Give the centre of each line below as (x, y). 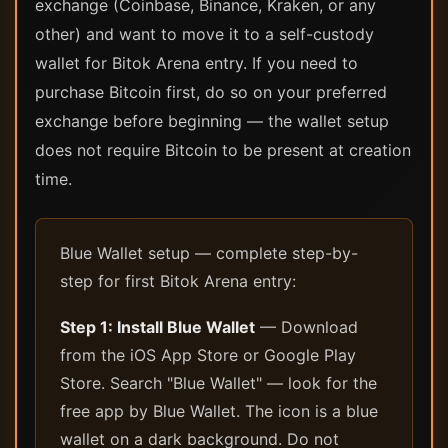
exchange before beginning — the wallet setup (212, 121)
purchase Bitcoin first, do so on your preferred (211, 92)
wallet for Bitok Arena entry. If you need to (196, 63)
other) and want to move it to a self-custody (204, 34)
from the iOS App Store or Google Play (208, 355)
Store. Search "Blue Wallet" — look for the (218, 383)
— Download (306, 327)
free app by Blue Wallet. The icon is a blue (219, 411)
